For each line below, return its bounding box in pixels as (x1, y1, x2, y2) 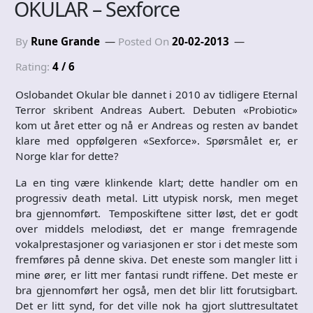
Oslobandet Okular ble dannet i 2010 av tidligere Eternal (15, 87, 298, 101)
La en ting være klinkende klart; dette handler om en (15, 175, 298, 189)
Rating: (15, 59, 52, 73)
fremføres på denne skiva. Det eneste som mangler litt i (15, 252, 298, 266)
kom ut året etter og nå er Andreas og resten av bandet (15, 118, 298, 132)
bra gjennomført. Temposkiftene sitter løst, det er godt (15, 206, 298, 220)
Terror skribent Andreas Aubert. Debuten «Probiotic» (15, 103, 298, 117)
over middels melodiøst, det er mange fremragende (15, 221, 298, 235)
